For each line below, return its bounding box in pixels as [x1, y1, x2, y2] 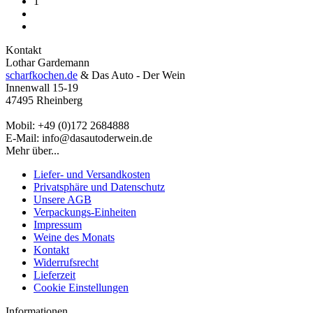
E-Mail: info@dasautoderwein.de [6, 132, 152, 145]
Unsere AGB [34, 194, 92, 206]
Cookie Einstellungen [34, 282, 129, 294]
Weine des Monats [34, 231, 115, 244]
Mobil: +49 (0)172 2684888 [6, 119, 129, 132]
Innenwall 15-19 [6, 82, 78, 94]
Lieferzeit [34, 269, 75, 282]
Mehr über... [6, 145, 59, 157]
